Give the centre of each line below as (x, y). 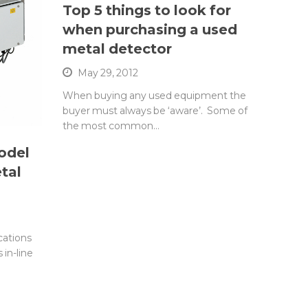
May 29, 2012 (108, 73)
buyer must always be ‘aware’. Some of (155, 111)
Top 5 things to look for (146, 11)
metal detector (117, 49)
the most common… (111, 126)
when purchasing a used (150, 30)
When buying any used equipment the (154, 96)
